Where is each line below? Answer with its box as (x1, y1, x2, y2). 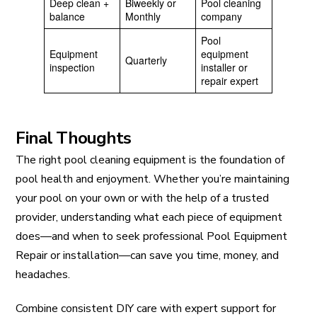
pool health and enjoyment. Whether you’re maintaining (16, 171, 290, 188)
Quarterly (125, 53, 168, 68)
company (201, 9, 243, 24)
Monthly (125, 9, 161, 24)
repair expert (201, 74, 259, 88)
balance (50, 9, 86, 24)
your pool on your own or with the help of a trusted (16, 190, 270, 207)
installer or (201, 60, 248, 75)
